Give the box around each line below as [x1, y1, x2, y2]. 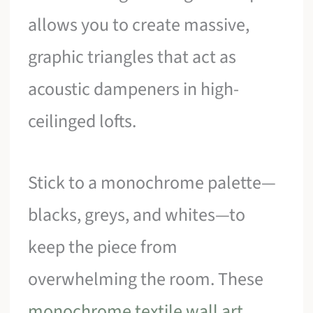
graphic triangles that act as [28, 44, 237, 71]
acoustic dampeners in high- [28, 76, 240, 103]
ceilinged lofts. [28, 108, 137, 135]
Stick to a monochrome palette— [28, 170, 277, 196]
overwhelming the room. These [28, 266, 264, 293]
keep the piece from [28, 234, 178, 261]
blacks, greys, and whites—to [28, 202, 246, 228]
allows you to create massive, [28, 12, 250, 38]
